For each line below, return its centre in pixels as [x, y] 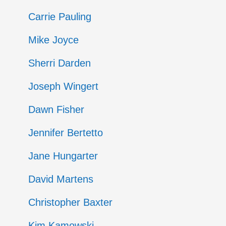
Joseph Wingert [63, 86]
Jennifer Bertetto [65, 133]
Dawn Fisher [56, 109]
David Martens [61, 179]
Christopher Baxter [70, 202]
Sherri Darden [59, 63]
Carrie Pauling [60, 17]
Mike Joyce [53, 40]
